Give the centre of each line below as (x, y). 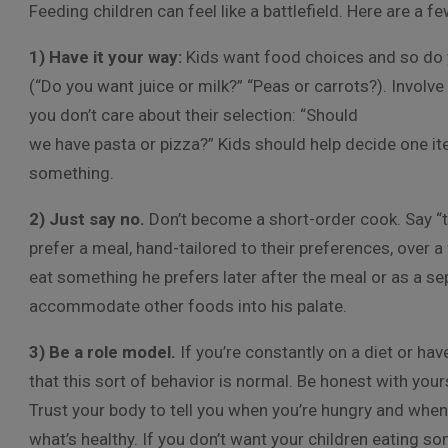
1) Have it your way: (107, 57)
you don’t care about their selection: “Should (193, 115)
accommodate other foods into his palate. (188, 306)
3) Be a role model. (102, 352)
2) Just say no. (87, 219)
